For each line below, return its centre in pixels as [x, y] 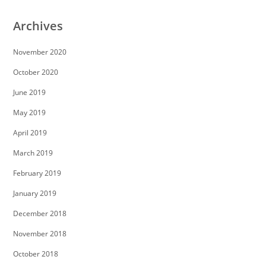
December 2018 [40, 213]
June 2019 [30, 92]
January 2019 [35, 193]
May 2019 [30, 112]
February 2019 [37, 173]
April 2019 [30, 132]
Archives [38, 26]
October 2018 [36, 254]
